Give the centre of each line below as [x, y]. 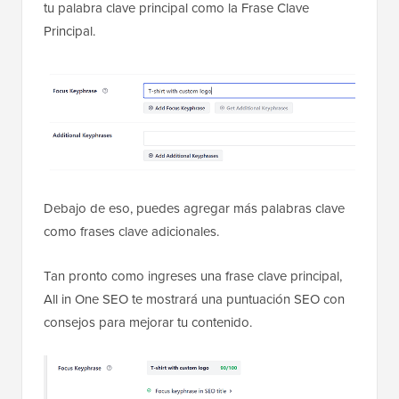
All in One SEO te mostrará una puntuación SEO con [194, 299]
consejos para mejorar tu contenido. [148, 322]
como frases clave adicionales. [131, 232]
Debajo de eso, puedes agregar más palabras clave [194, 208]
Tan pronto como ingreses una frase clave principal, [193, 276]
